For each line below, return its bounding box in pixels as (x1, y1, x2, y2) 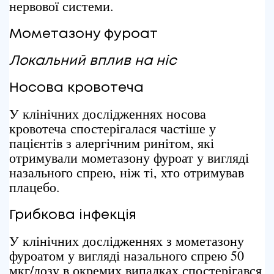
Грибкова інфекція (9, 209, 136, 221)
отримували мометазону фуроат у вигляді (9, 149, 249, 166)
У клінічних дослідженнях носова (9, 105, 206, 122)
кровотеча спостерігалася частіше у (9, 119, 216, 137)
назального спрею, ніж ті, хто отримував (9, 163, 244, 181)
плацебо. (9, 178, 60, 196)
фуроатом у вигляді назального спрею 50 (9, 246, 244, 264)
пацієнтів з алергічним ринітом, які (9, 134, 214, 152)
